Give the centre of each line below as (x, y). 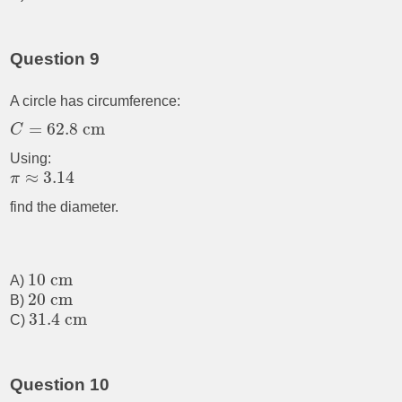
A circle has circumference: (96, 101)
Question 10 (60, 385)
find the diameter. (65, 207)
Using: (31, 159)
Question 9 (55, 59)
